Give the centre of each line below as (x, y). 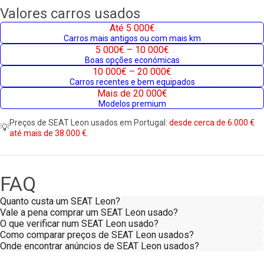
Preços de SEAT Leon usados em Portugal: (89, 123)
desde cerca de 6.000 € (212, 123)
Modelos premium (132, 104)
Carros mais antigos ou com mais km (132, 38)
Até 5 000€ (132, 28)
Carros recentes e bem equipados (132, 82)
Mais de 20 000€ (132, 93)
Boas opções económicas (132, 60)
